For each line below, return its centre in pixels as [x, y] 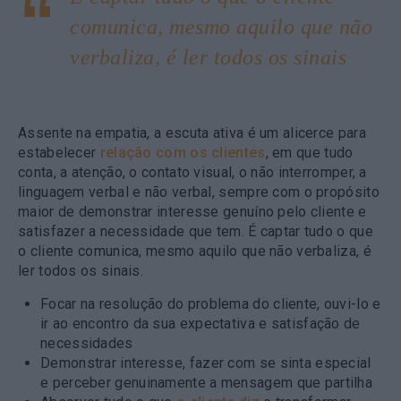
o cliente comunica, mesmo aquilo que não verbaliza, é [195, 251]
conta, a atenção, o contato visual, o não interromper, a [192, 172]
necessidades [87, 343]
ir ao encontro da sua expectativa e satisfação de [200, 323]
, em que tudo [309, 152]
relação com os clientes [183, 152]
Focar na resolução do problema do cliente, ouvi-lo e [211, 303]
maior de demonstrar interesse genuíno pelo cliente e [192, 211]
